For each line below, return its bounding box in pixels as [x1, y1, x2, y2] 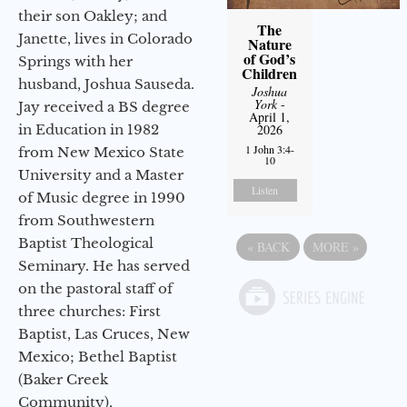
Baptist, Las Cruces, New [18, 324, 190, 342]
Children [242, 62, 298, 84]
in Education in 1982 [18, 120, 159, 138]
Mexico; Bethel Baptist [18, 347, 177, 365]
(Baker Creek [18, 370, 108, 388]
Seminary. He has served [18, 256, 190, 274]
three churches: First [18, 302, 161, 320]
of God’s [243, 47, 296, 69]
